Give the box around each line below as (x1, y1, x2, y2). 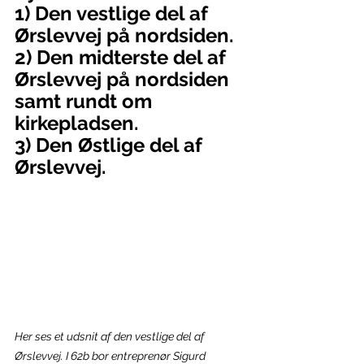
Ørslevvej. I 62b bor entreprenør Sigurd (15, 349, 208, 362)
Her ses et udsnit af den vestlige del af (15, 329, 207, 343)
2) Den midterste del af (15, 45, 231, 69)
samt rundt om (15, 89, 157, 113)
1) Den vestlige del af (15, 2, 213, 25)
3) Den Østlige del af (15, 133, 207, 157)
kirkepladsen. (15, 111, 138, 135)
